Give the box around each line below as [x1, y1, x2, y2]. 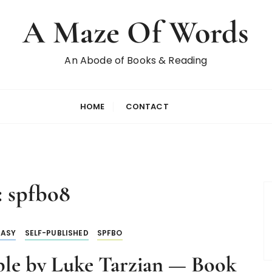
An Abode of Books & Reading [64, 53, 208, 67]
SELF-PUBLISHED [24, 228, 89, 238]
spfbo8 [8, 180, 70, 208]
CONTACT [125, 101, 169, 112]
